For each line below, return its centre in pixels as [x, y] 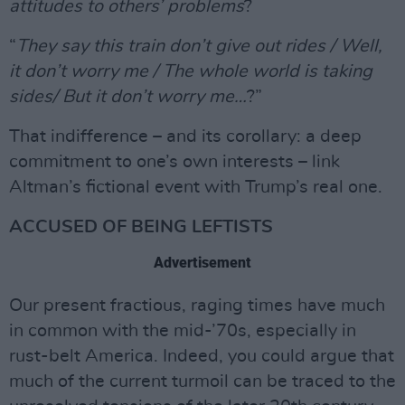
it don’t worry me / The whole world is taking [191, 71]
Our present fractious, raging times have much [197, 306]
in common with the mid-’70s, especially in [183, 331]
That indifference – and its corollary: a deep [185, 137]
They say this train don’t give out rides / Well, [199, 46]
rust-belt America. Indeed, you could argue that [202, 356]
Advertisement [202, 263]
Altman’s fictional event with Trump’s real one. [196, 187]
